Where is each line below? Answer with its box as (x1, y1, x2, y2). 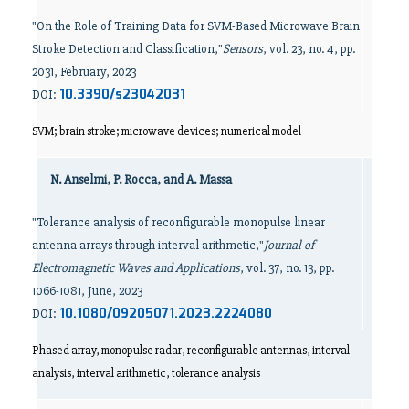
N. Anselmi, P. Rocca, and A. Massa (50, 172, 232, 188)
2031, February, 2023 (32, 63, 136, 79)
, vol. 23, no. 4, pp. (263, 40, 355, 57)
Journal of (264, 237, 314, 254)
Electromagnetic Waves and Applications (32, 260, 240, 277)
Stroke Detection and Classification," (32, 40, 223, 57)
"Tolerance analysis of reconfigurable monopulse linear (32, 215, 325, 231)
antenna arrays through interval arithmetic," (32, 237, 264, 254)
